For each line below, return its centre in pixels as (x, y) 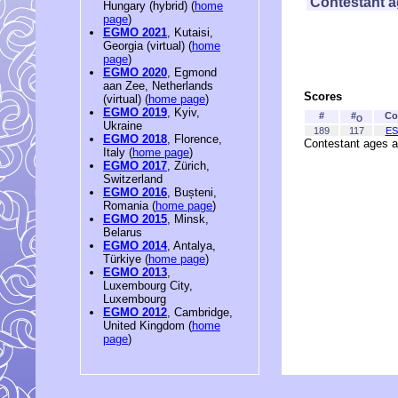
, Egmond (192, 73)
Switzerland (133, 179)
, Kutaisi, (190, 33)
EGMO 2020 (135, 73)
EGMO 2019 (135, 113)
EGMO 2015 (135, 219)
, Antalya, (191, 246)
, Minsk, (188, 219)
